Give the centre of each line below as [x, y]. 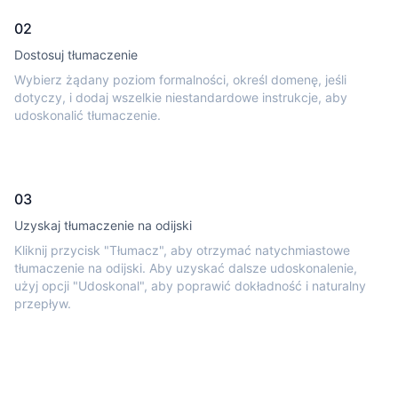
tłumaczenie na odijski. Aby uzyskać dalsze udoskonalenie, [186, 268]
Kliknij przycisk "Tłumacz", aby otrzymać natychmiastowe [182, 250]
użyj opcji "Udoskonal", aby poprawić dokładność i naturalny [190, 286]
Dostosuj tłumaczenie [76, 55]
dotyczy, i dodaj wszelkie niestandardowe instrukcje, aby [181, 97]
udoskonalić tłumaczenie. [88, 115]
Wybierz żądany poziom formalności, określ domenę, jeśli [180, 80]
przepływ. [43, 303]
